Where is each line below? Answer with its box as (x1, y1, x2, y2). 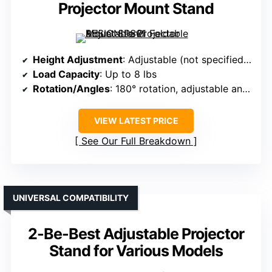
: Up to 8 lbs (100, 68, 157, 81)
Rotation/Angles (33, 83, 110, 95)
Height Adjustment (33, 53, 123, 66)
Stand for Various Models (49, 242, 223, 260)
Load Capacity (33, 68, 100, 81)
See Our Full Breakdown (81, 135, 191, 148)
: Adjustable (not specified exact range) (123, 53, 243, 66)
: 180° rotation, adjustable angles (110, 83, 242, 95)
